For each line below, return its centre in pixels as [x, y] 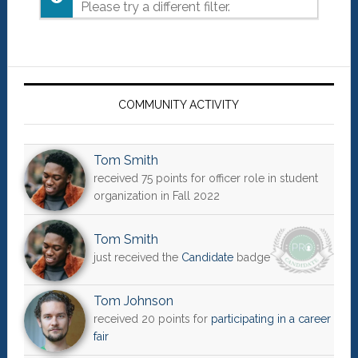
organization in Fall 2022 [156, 196]
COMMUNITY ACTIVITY [179, 105]
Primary [52, 81]
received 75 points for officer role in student [205, 179]
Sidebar [52, 109]
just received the [137, 258]
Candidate [207, 258]
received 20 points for [152, 319]
